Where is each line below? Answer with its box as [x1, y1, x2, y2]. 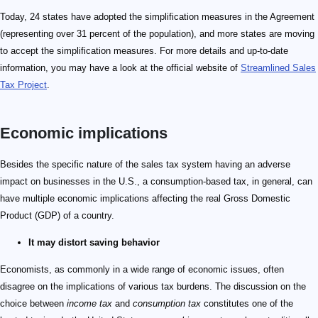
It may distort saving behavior [28, 237, 160, 248]
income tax [67, 298, 112, 309]
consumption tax [133, 298, 201, 309]
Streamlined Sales [241, 62, 316, 74]
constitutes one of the [201, 298, 293, 309]
